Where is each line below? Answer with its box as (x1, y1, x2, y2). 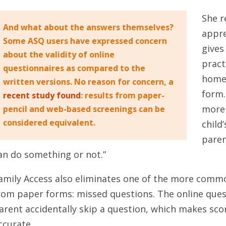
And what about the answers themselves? (3, 22, 174, 33)
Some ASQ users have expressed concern (3, 35, 167, 47)
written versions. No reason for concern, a (3, 76, 174, 88)
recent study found (3, 90, 81, 101)
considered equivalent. (3, 117, 96, 129)
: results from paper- (81, 90, 165, 101)
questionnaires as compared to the (3, 63, 146, 74)
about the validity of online (3, 49, 115, 61)
